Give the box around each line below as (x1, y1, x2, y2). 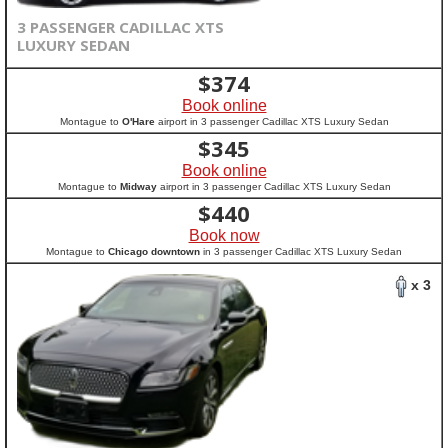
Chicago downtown (108, 246, 200, 257)
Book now (188, 227, 260, 244)
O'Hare (121, 116, 155, 127)
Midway (119, 181, 157, 192)
